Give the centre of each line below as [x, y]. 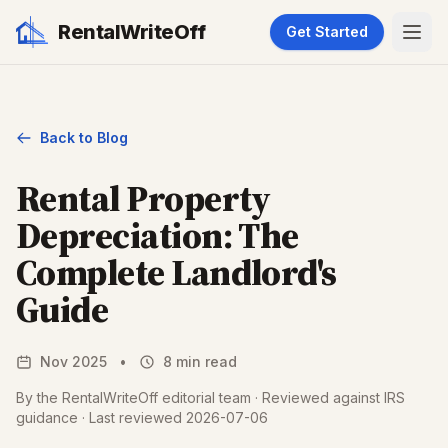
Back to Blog [84, 137]
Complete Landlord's [176, 272]
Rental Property [143, 198]
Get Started [327, 31]
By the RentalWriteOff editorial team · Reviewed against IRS [210, 397]
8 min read [200, 361]
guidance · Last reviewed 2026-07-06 [142, 417]
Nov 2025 [73, 361]
